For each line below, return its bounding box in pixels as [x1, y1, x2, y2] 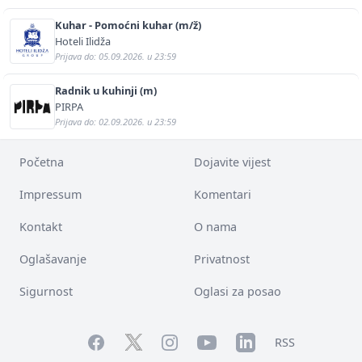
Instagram [161, 334, 217, 350]
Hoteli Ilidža [55, 33, 111, 48]
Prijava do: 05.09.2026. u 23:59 [55, 49, 176, 62]
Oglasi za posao [194, 283, 281, 299]
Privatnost [194, 250, 250, 267]
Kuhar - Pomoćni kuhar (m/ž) [55, 17, 201, 32]
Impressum [19, 186, 82, 202]
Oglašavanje [19, 250, 86, 267]
